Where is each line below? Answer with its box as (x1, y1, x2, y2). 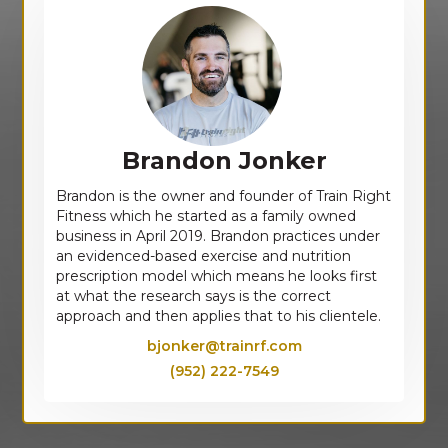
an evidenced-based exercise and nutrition (56, 247, 352, 266)
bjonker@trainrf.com (146, 337, 302, 356)
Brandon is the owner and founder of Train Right (56, 187, 392, 206)
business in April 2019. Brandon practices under (56, 227, 381, 246)
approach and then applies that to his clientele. (56, 307, 382, 326)
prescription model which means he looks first (56, 267, 378, 286)
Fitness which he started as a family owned (56, 207, 357, 226)
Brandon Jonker (121, 146, 327, 176)
